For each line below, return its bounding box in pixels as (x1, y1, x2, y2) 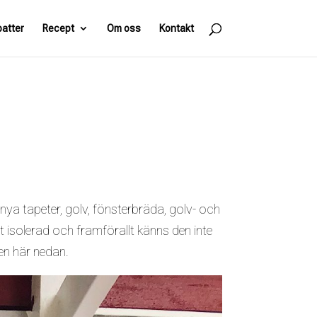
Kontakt (158, 23, 194, 34)
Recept (42, 23, 74, 34)
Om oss (106, 23, 141, 34)
